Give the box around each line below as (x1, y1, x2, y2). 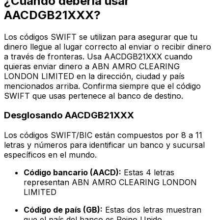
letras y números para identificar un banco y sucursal (4, 140, 205, 150)
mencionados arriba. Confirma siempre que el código (4, 81, 201, 91)
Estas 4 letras (121, 167, 174, 178)
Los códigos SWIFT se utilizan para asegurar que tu (4, 31, 197, 42)
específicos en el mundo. (4, 150, 97, 160)
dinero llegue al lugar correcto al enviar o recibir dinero (4, 41, 211, 52)
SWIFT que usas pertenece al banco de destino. (4, 90, 183, 101)
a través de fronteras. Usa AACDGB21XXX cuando (4, 51, 192, 61)
